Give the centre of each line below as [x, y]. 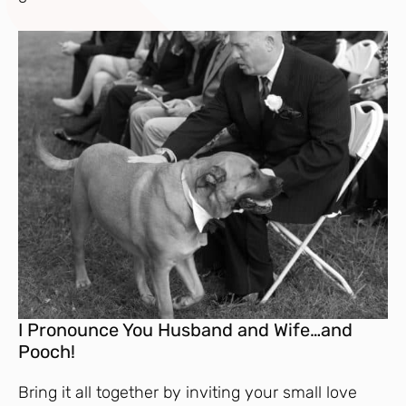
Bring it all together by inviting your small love [188, 392]
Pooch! [47, 351]
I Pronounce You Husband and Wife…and [185, 329]
